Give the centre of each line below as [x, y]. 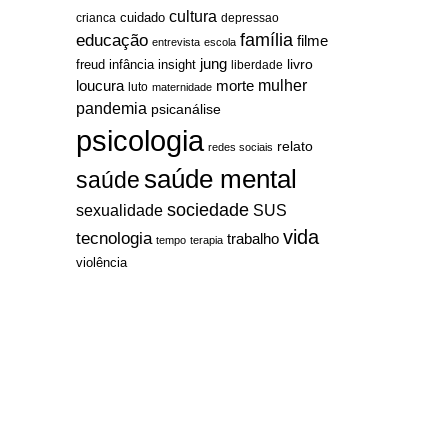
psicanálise [186, 108]
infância [131, 64]
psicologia [140, 140]
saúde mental [220, 178]
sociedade [208, 209]
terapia [206, 239]
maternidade [182, 86]
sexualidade [119, 210]
